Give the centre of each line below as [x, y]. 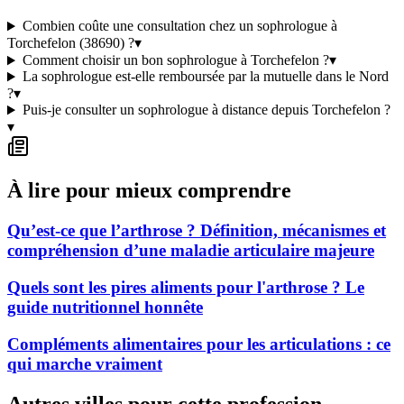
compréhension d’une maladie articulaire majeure [191, 251]
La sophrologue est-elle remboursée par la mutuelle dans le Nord [205, 77]
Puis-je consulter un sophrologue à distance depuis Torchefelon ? [206, 110]
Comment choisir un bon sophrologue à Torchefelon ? [175, 60]
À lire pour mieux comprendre [149, 191]
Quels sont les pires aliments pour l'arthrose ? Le [186, 287]
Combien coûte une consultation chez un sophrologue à [179, 26]
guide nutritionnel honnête [105, 307]
